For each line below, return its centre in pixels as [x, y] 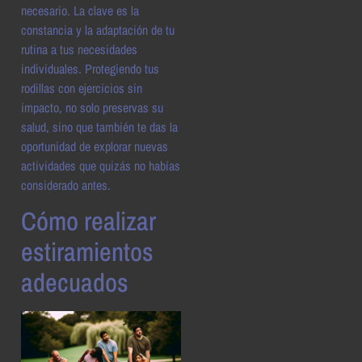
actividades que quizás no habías [101, 165]
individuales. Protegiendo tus [90, 68]
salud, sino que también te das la [99, 126]
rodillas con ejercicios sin [82, 88]
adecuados [75, 282]
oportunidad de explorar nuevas [95, 146]
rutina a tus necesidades [79, 49]
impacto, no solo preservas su [92, 107]
